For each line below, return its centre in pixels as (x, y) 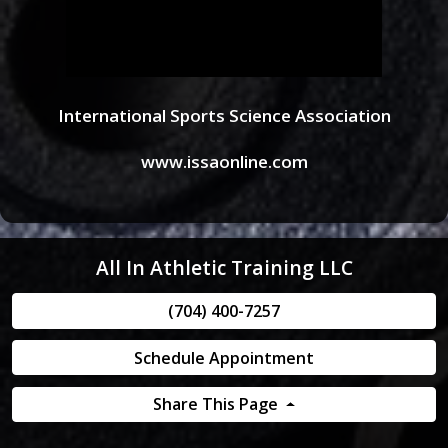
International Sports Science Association (224, 116)
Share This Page (217, 404)
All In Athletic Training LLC (224, 267)
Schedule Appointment (224, 357)
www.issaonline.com (224, 162)
